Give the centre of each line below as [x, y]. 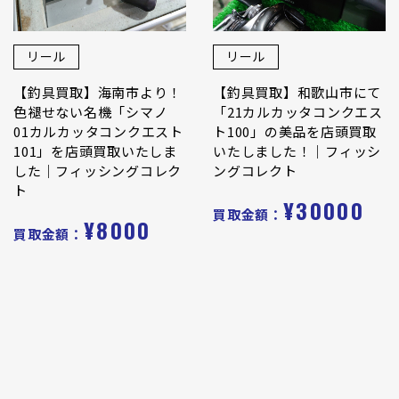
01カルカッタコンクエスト [98, 131]
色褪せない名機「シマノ [91, 111]
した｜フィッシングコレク [98, 170]
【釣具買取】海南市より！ [98, 92]
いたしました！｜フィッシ [297, 151]
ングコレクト [255, 170]
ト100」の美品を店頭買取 [295, 131]
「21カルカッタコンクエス [298, 111]
